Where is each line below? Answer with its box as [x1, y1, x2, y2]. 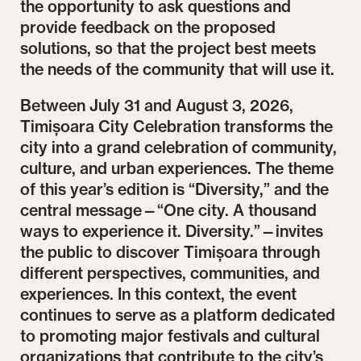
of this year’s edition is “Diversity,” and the [20, 180, 330, 200]
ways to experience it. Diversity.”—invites [20, 222, 324, 242]
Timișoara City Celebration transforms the [20, 117, 334, 137]
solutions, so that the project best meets [20, 38, 317, 58]
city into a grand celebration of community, [20, 138, 338, 158]
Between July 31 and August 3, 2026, [20, 96, 294, 116]
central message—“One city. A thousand [20, 201, 317, 221]
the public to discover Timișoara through [20, 243, 321, 263]
